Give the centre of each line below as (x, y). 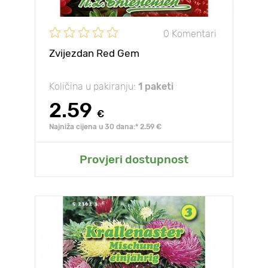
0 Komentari (190, 33)
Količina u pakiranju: (94, 86)
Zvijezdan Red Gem (94, 53)
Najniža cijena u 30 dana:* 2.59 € (105, 127)
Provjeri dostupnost (134, 159)
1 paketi (156, 86)
